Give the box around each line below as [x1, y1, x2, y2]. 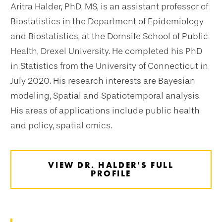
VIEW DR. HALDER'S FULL [48, 159, 174, 170]
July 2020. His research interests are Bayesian [10, 75, 195, 86]
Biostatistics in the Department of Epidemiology [10, 15, 204, 27]
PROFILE [91, 167, 131, 179]
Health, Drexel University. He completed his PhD [10, 45, 202, 56]
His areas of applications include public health [10, 105, 200, 116]
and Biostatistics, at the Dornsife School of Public [10, 30, 208, 42]
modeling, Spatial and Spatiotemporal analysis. [10, 90, 201, 101]
